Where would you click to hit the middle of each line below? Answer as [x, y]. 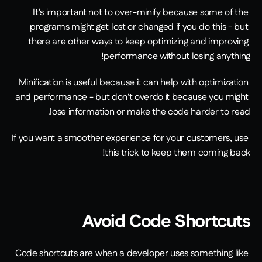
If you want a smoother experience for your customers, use [130, 139]
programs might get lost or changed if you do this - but [139, 27]
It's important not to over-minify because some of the [141, 13]
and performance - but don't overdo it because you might [132, 98]
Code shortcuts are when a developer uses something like [132, 254]
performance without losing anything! [177, 57]
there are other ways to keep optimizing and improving [138, 42]
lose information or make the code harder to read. [150, 112]
